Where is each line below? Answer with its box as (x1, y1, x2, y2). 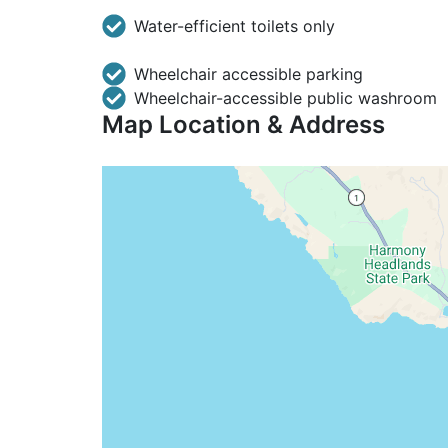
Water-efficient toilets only (134, 16, 335, 36)
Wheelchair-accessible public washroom (134, 88, 437, 108)
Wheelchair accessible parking (134, 64, 363, 84)
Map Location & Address (102, 110, 385, 139)
